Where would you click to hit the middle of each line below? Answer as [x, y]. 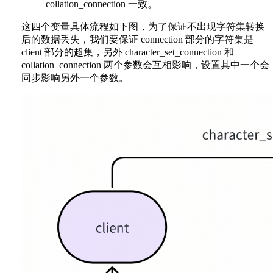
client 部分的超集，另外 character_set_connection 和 [128, 52]
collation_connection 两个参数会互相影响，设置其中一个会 [145, 65]
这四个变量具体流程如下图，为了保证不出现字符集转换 [143, 27]
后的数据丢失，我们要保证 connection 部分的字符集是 [137, 40]
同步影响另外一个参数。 [75, 78]
